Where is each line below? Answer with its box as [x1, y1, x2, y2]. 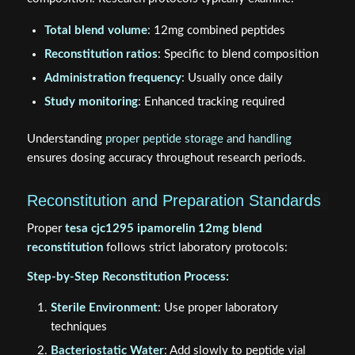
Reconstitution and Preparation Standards [26, 192, 321, 210]
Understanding [26, 133, 105, 146]
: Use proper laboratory [157, 302, 278, 315]
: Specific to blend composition [157, 48, 319, 61]
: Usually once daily [181, 72, 283, 85]
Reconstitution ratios [44, 48, 158, 61]
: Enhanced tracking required [137, 96, 284, 109]
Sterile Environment [50, 302, 158, 315]
